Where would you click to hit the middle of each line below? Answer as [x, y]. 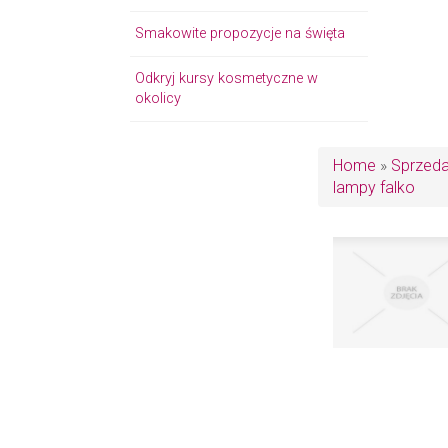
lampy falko [373, 187]
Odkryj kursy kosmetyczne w [226, 78]
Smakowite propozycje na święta [240, 33]
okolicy [158, 98]
